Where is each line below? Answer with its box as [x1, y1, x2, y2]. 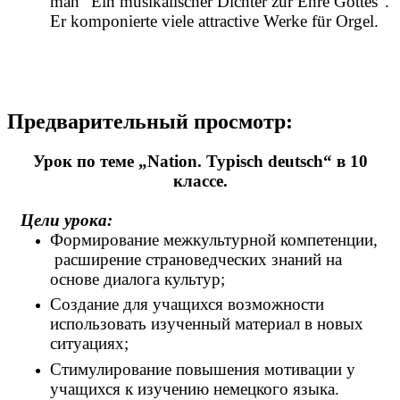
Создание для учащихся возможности [50, 295, 324, 314]
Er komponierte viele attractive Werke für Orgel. [50, 11, 379, 30]
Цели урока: [21, 210, 112, 229]
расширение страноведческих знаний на [50, 249, 342, 269]
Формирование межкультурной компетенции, [50, 229, 378, 249]
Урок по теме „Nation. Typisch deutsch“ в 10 [32, 151, 368, 171]
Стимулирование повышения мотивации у [50, 359, 355, 379]
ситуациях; [50, 334, 129, 354]
